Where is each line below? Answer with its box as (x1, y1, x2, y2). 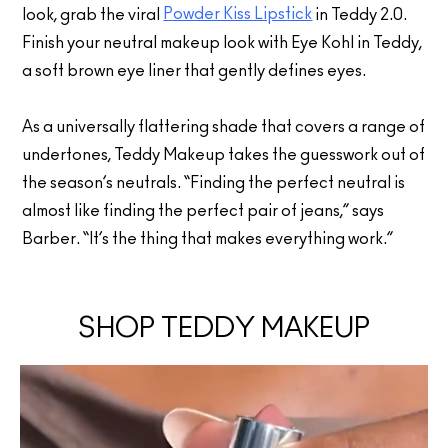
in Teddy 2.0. (312, 7, 408, 23)
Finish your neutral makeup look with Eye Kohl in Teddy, (22, 35, 423, 51)
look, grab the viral (22, 7, 164, 23)
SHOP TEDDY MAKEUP (78, 315, 370, 343)
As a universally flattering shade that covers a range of (22, 119, 426, 135)
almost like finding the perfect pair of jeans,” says (22, 203, 385, 219)
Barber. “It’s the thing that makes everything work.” (22, 231, 394, 247)
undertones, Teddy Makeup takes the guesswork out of (22, 147, 426, 163)
